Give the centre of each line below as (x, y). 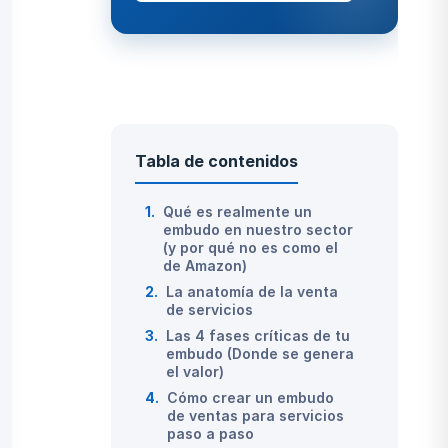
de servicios (210, 309)
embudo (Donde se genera (260, 353)
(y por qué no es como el (251, 247)
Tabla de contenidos (217, 161)
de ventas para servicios (256, 415)
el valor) (195, 371)
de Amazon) (205, 265)
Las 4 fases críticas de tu (258, 335)
